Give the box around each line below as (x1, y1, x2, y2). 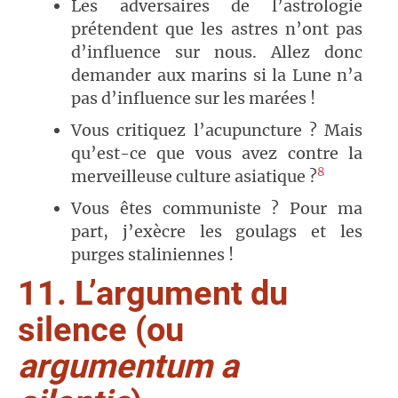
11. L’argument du (18, 274, 288, 314)
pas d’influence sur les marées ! (71, 88, 315, 109)
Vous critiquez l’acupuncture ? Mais (71, 120, 362, 141)
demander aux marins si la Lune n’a (71, 65, 362, 86)
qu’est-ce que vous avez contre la (71, 143, 362, 164)
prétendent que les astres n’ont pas (71, 19, 362, 40)
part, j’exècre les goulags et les (71, 221, 362, 243)
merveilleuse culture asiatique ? (71, 166, 317, 187)
